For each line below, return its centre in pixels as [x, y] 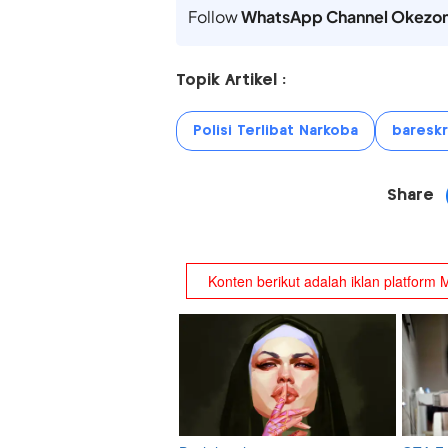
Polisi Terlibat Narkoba [275, 131]
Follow [214, 17]
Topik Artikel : [230, 81]
